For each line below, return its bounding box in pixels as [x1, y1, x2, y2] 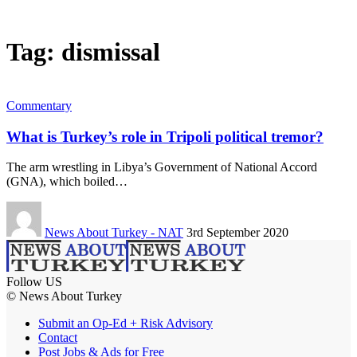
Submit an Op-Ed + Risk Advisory [38, 316, 213, 331]
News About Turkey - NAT [45, 226, 183, 240]
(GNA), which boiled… [6, 175, 127, 189]
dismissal [61, 37, 160, 67]
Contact [38, 331, 77, 345]
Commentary [6, 98, 72, 112]
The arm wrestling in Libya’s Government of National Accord [6, 160, 317, 175]
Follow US [6, 275, 62, 289]
